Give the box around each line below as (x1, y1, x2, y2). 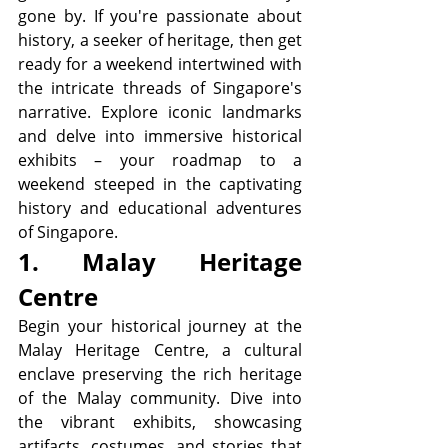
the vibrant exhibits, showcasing (18, 411, 302, 434)
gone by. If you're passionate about (18, 5, 302, 28)
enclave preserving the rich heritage (18, 363, 302, 386)
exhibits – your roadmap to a (18, 149, 302, 172)
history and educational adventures (18, 197, 302, 220)
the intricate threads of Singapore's (18, 77, 302, 100)
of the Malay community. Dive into (18, 387, 302, 410)
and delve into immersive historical (18, 125, 302, 148)
